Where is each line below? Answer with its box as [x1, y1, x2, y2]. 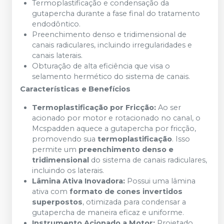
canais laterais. [32, 51, 82, 60]
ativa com [32, 187, 69, 196]
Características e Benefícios [20, 84, 130, 93]
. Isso [172, 134, 190, 143]
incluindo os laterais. [32, 166, 104, 175]
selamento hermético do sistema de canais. [32, 72, 190, 81]
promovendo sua [32, 134, 97, 143]
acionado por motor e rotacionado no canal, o [32, 113, 200, 122]
